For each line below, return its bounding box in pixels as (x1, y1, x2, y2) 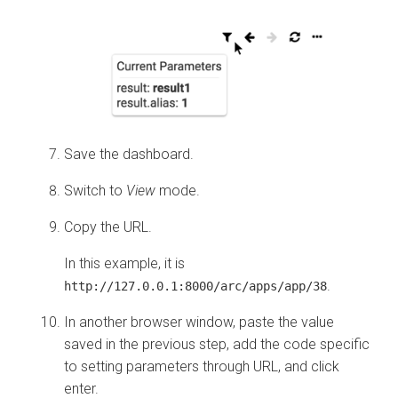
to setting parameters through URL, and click (64, 358, 339, 376)
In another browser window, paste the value (64, 314, 334, 331)
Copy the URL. (64, 219, 152, 236)
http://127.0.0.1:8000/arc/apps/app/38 (64, 279, 327, 294)
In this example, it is (64, 255, 185, 273)
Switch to (64, 182, 126, 200)
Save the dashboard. (64, 146, 194, 163)
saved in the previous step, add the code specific (64, 336, 370, 354)
